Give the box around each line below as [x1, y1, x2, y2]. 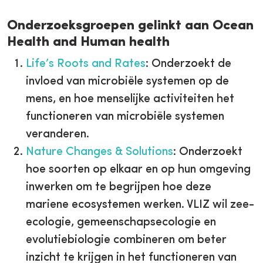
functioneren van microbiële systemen [26, 110, 224, 123]
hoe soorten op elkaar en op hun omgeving [26, 163, 251, 176]
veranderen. [26, 128, 92, 140]
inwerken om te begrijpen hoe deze [26, 181, 211, 193]
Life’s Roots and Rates [26, 58, 146, 70]
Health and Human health [7, 35, 170, 49]
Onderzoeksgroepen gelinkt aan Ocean [7, 18, 254, 33]
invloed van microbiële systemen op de [26, 75, 229, 87]
